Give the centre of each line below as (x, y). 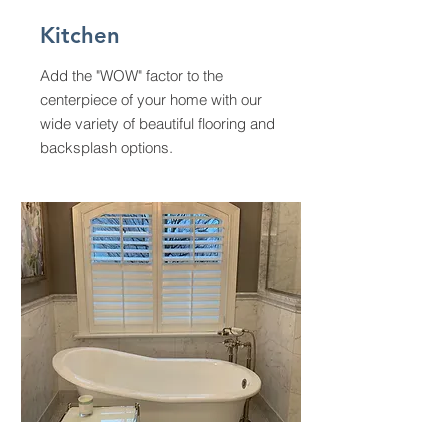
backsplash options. (106, 147)
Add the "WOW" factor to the (131, 75)
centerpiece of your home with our (151, 99)
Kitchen (80, 35)
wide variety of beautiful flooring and (157, 123)
